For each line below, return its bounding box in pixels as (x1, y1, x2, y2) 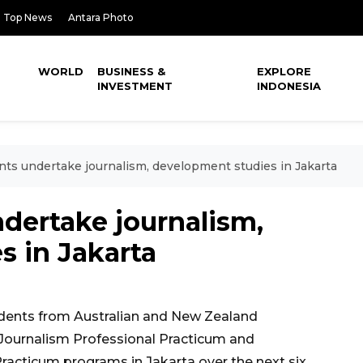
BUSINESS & (97, 65, 166, 78)
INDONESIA (257, 79, 322, 92)
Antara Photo (68, 11, 134, 23)
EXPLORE (257, 65, 312, 78)
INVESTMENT (97, 79, 173, 92)
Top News (3, 11, 52, 23)
